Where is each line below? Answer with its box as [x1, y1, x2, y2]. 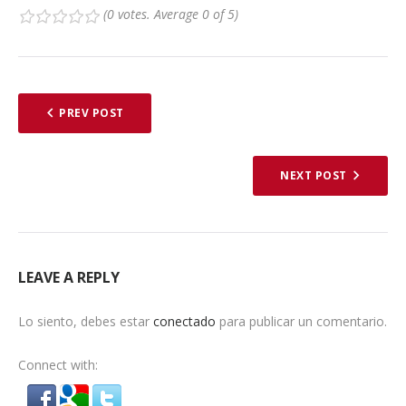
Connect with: [17, 356, 98, 374]
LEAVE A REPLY [17, 267, 120, 288]
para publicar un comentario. [215, 313, 387, 331]
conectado [152, 313, 216, 331]
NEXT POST [280, 168, 347, 184]
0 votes [106, 5, 147, 24]
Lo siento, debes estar [17, 313, 153, 331]
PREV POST [59, 105, 124, 121]
